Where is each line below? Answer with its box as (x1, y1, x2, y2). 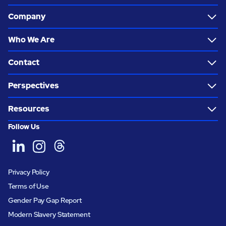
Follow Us (8, 122, 40, 131)
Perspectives (8, 80, 59, 91)
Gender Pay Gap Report (8, 195, 82, 205)
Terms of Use (8, 181, 49, 191)
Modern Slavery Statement (8, 209, 90, 219)
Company (8, 11, 45, 22)
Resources (8, 103, 49, 114)
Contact (8, 57, 39, 68)
